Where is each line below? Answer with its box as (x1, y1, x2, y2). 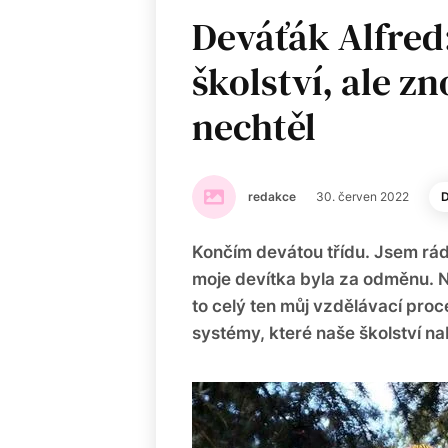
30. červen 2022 (316, 189, 409, 204)
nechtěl (192, 101, 316, 153)
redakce (248, 189, 296, 204)
